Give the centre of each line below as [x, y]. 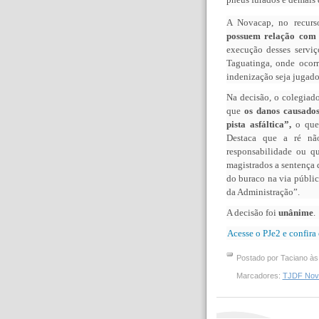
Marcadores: [259, 276]
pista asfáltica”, [258, 124]
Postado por [258, 257]
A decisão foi [252, 212]
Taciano [294, 257]
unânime [296, 212]
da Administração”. [263, 192]
